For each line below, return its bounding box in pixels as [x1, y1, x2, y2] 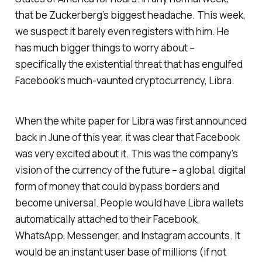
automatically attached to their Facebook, [15, 212, 199, 226]
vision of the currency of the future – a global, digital [15, 163, 246, 177]
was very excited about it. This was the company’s [15, 146, 238, 160]
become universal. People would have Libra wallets [15, 195, 244, 209]
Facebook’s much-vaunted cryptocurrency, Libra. [15, 74, 235, 88]
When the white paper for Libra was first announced [15, 113, 247, 127]
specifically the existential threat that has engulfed [15, 57, 243, 71]
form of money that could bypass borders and [15, 179, 219, 193]
